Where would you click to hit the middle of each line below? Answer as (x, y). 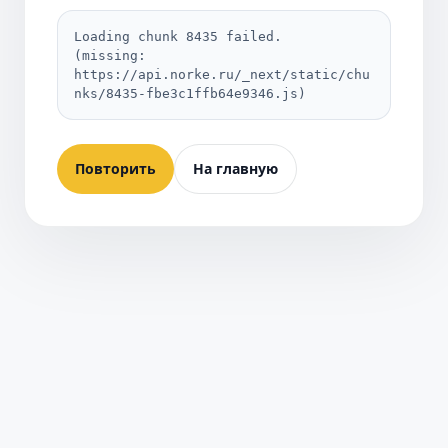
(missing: (110, 55)
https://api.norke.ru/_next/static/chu (222, 74)
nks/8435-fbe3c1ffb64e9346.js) (190, 93)
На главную (235, 168)
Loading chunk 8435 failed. (178, 36)
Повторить (115, 168)
